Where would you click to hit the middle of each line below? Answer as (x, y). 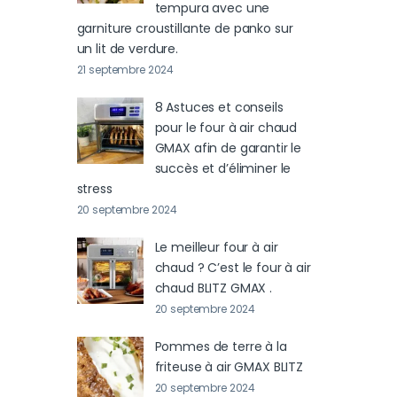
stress (94, 189)
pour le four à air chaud (226, 128)
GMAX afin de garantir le (228, 148)
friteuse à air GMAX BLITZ (229, 367)
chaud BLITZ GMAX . (213, 288)
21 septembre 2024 (125, 70)
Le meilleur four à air (216, 248)
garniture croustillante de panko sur (185, 29)
